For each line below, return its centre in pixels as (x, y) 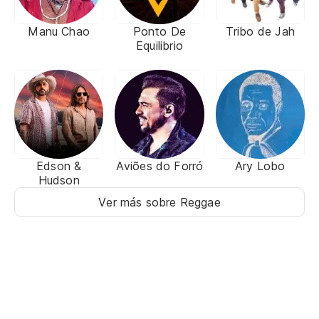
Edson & (59, 166)
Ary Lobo (260, 166)
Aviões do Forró (159, 166)
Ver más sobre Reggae (159, 202)
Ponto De (159, 31)
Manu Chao (59, 31)
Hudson (59, 180)
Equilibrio (159, 45)
